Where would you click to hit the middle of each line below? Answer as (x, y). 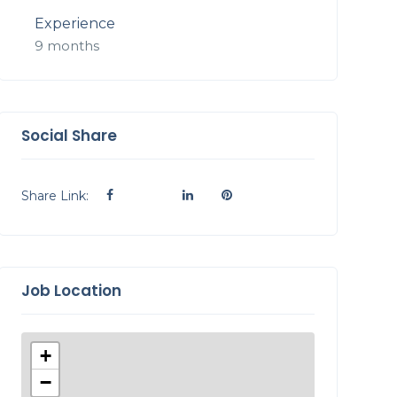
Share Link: (54, 195)
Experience (74, 23)
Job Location (71, 291)
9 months (66, 46)
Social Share (69, 136)
